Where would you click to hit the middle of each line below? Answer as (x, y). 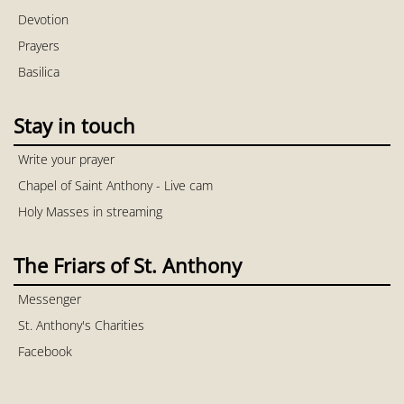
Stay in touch (74, 125)
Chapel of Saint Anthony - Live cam (115, 185)
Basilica (39, 71)
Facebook (45, 351)
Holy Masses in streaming (90, 211)
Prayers (39, 45)
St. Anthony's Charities (81, 325)
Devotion (43, 19)
